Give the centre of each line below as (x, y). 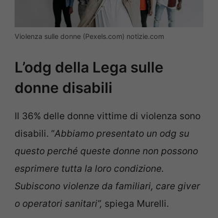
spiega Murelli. (137, 203)
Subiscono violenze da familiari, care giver (107, 186)
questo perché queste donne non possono (106, 151)
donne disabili (64, 87)
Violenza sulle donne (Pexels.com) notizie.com (89, 36)
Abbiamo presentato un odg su (122, 133)
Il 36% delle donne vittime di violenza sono (108, 116)
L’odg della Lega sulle (89, 67)
